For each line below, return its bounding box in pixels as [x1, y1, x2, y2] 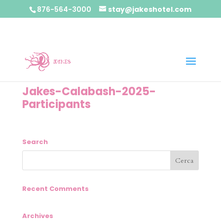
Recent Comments [22, 184, 89, 193]
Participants [22, 97, 91, 112]
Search [22, 137, 48, 147]
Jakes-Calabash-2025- [22, 84, 156, 99]
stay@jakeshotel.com [108, 4, 192, 14]
